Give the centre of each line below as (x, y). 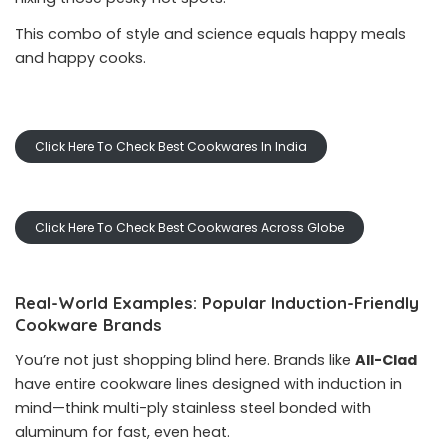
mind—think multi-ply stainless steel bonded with (193, 408)
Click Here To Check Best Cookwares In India (171, 146)
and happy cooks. (80, 58)
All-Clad (386, 360)
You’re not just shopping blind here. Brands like (185, 360)
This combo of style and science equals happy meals (210, 34)
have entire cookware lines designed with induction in (208, 384)
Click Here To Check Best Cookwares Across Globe (189, 227)
